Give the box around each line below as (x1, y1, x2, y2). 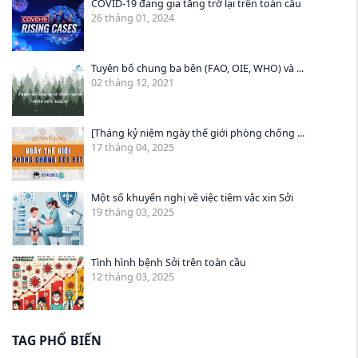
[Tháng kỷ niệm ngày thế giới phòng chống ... (91, 125, 304, 140)
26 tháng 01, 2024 (91, 10, 174, 25)
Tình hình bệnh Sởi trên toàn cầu (91, 255, 246, 269)
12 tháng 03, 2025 (91, 269, 174, 284)
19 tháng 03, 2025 (91, 205, 174, 219)
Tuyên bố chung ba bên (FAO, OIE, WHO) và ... (91, 61, 304, 75)
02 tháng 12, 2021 (91, 75, 174, 89)
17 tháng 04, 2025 (91, 140, 174, 154)
